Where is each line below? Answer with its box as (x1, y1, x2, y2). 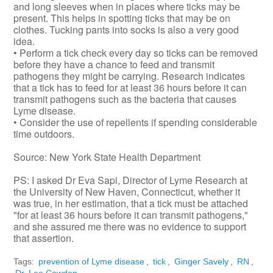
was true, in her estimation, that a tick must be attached (13, 196, 249, 210)
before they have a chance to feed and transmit (13, 57, 215, 71)
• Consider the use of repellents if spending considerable (13, 115, 258, 129)
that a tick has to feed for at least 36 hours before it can (13, 80, 247, 94)
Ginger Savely (174, 256, 229, 266)
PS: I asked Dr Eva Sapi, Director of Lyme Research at (13, 172, 248, 187)
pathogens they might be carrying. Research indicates (13, 68, 246, 83)
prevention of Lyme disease (38, 256, 145, 266)
